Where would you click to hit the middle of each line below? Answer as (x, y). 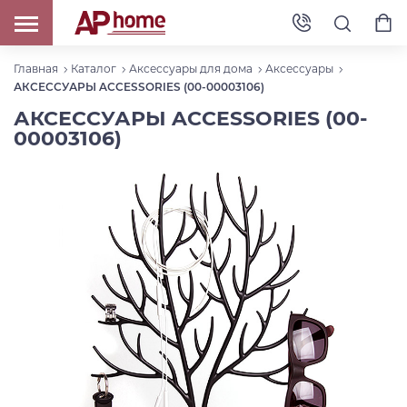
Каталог (94, 69)
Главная (36, 69)
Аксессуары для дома (191, 69)
